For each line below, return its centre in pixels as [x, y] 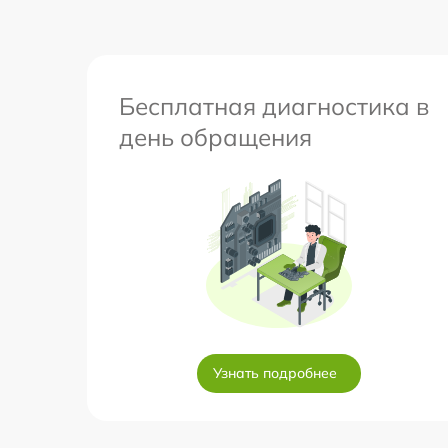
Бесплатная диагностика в [274, 106]
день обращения [215, 137]
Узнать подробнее [275, 373]
